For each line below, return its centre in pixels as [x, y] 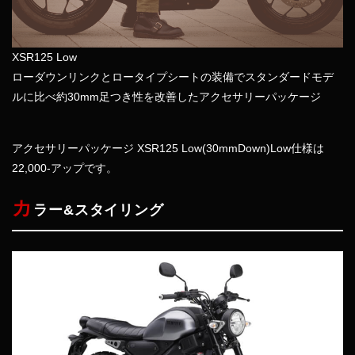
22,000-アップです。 [65, 168]
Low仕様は [297, 148]
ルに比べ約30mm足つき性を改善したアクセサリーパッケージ [166, 96]
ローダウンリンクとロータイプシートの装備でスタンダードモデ [173, 76]
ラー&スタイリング [99, 210]
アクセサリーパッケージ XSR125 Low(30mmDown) [141, 148]
